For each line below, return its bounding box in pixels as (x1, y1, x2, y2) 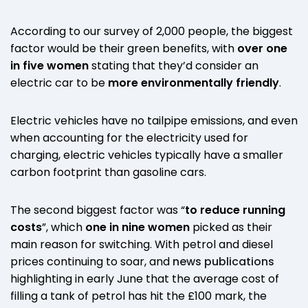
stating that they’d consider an (89, 58, 258, 74)
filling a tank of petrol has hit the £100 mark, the (10, 288, 267, 305)
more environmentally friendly (108, 75, 279, 91)
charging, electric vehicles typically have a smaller (10, 147, 283, 164)
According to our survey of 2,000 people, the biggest (10, 23, 293, 40)
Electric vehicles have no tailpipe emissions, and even (10, 113, 298, 129)
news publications (173, 254, 274, 270)
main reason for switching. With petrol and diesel (10, 236, 273, 253)
